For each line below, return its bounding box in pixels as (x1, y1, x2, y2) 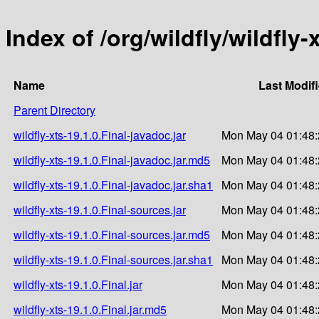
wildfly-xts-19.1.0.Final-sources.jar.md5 (14, 226, 210, 243)
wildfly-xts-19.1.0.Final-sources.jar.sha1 (14, 251, 213, 268)
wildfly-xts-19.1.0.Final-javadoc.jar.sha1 (14, 176, 213, 193)
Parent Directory (14, 101, 95, 118)
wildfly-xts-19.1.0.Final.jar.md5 (14, 300, 167, 318)
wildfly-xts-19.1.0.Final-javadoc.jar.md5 (14, 151, 210, 168)
